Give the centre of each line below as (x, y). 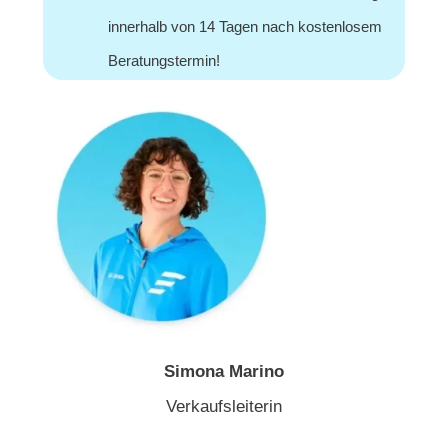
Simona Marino (224, 371)
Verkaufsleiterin (224, 406)
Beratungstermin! (164, 61)
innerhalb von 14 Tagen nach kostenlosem (245, 27)
